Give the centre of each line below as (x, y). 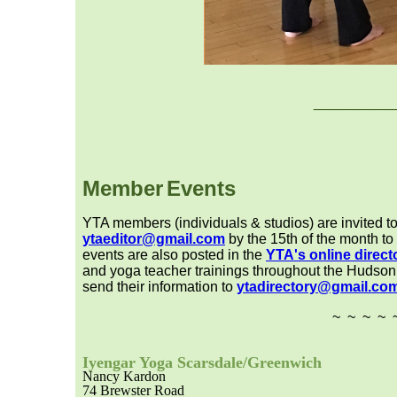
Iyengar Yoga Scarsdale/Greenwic (198, 362)
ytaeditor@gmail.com (154, 238)
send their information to (160, 286)
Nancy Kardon (124, 376)
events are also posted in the (174, 254)
